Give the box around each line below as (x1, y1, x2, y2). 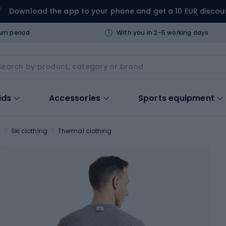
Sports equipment (138, 92, 215, 104)
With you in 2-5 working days (116, 28, 209, 37)
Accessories (49, 92, 101, 104)
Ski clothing (11, 126, 47, 135)
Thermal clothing (58, 126, 112, 135)
